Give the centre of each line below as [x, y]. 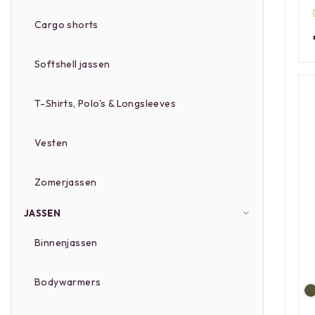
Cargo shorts [66, 25]
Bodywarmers [68, 282]
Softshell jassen [72, 64]
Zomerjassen [66, 182]
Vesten [51, 143]
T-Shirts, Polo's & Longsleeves [105, 103]
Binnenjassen [66, 243]
